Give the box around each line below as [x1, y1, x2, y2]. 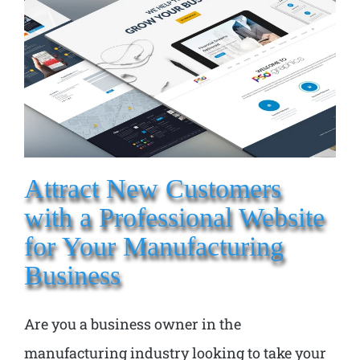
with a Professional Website [24, 201, 325, 232]
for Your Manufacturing [24, 230, 284, 261]
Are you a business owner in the [24, 313, 241, 333]
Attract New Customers [24, 172, 281, 203]
